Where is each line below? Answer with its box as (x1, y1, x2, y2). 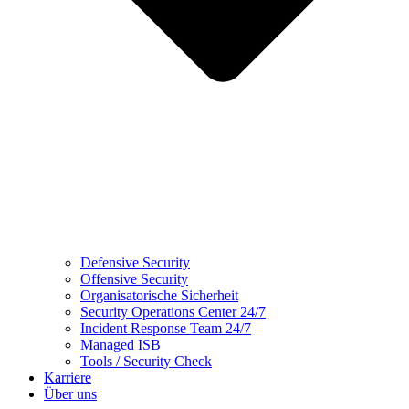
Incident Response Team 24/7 (80, 320, 251, 337)
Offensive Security (80, 271, 188, 288)
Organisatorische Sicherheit (80, 288, 238, 304)
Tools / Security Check (80, 353, 212, 370)
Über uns (44, 386, 97, 403)
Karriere (44, 370, 91, 386)
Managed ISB (80, 337, 161, 353)
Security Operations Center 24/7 (80, 304, 266, 320)
